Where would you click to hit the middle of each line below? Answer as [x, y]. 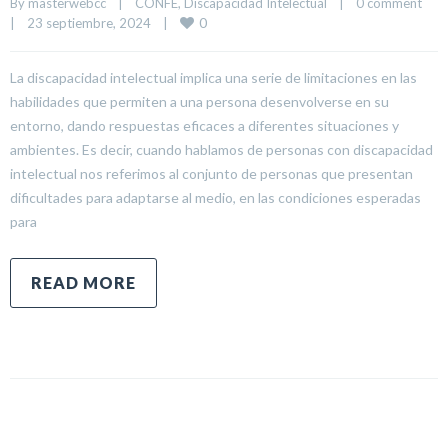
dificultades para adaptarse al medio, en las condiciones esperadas [215, 197]
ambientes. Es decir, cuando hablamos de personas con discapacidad [221, 149]
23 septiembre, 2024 [95, 22]
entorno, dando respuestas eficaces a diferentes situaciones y [204, 125]
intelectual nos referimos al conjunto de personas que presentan [211, 173]
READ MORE [83, 282]
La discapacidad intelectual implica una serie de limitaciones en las [213, 77]
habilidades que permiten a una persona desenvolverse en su [199, 101]
